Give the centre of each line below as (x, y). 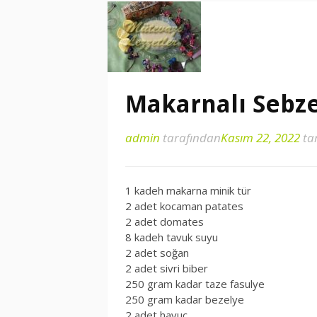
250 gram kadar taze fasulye (195, 284)
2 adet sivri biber (167, 268)
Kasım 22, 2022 (260, 138)
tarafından (190, 138)
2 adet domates (165, 221)
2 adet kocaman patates (184, 206)
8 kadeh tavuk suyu (172, 237)
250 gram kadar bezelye (185, 299)
